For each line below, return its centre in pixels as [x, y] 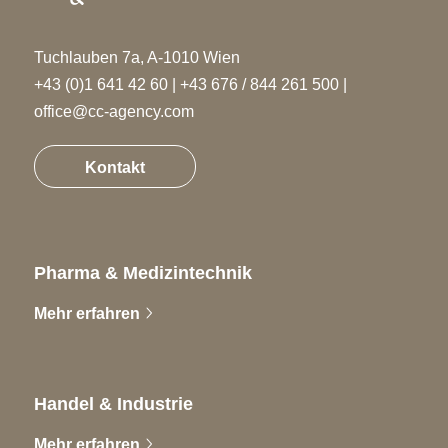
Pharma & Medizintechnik [142, 272]
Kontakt [114, 167]
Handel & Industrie [113, 403]
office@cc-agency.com [113, 111]
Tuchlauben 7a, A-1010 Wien [136, 57]
